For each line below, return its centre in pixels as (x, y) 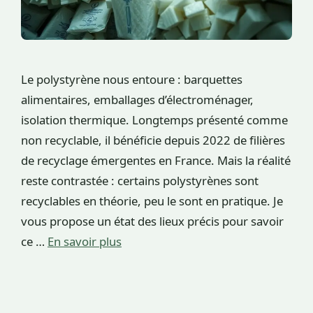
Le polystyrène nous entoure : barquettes (132, 79)
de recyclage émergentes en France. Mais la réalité (156, 160)
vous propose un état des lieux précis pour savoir (152, 221)
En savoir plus (85, 241)
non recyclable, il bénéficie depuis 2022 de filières (153, 140)
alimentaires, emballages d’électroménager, (137, 99)
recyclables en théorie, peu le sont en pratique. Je (152, 201)
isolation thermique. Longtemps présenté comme (154, 119)
